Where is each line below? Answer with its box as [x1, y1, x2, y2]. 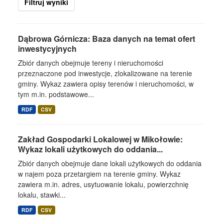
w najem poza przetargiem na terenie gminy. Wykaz [18, 169, 181, 179]
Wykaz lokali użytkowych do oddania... [18, 143, 163, 155]
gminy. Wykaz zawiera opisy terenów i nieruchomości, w [18, 79, 194, 89]
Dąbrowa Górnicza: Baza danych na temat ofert [18, 33, 195, 44]
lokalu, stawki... [18, 190, 66, 200]
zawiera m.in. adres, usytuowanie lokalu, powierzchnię [18, 179, 189, 189]
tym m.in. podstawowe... [18, 89, 94, 99]
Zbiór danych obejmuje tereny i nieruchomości [18, 58, 163, 68]
